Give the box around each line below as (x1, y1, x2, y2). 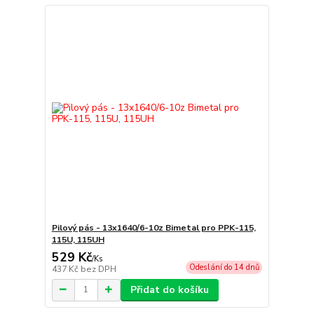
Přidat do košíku (130, 282, 209, 296)
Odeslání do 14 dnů (189, 261, 259, 273)
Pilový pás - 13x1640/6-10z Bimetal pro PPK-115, (51, 221, 256, 233)
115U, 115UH (51, 233, 104, 245)
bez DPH (80, 263, 116, 275)
